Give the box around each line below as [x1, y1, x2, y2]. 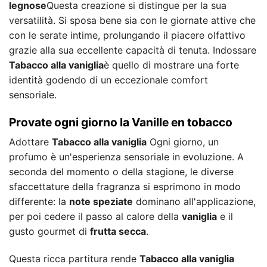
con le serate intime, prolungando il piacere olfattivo [9, 29, 246, 41]
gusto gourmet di [9, 225, 90, 238]
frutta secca [90, 225, 146, 238]
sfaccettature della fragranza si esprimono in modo [9, 181, 241, 193]
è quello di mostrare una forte [104, 58, 239, 71]
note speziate [69, 195, 133, 208]
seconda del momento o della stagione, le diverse [9, 166, 234, 178]
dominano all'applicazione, [133, 195, 256, 208]
